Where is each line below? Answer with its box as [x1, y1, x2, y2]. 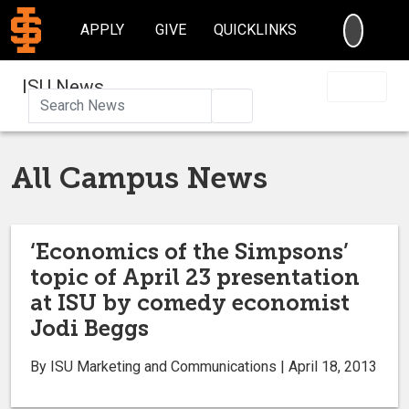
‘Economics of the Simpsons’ [30, 237, 349, 265]
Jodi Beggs [30, 314, 149, 341]
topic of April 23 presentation [30, 263, 360, 290]
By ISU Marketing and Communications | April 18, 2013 [30, 357, 377, 375]
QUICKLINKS [214, 21, 298, 38]
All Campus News [11, 160, 267, 195]
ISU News [22, 75, 104, 98]
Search [240, 95, 284, 113]
